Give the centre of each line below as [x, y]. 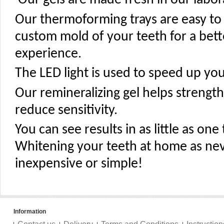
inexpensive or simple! [79, 164]
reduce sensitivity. [66, 110]
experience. [48, 54]
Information [30, 211]
